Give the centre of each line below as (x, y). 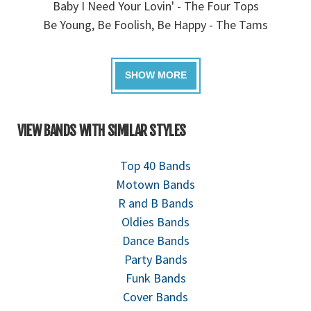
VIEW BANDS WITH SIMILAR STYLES (102, 131)
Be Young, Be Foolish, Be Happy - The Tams (155, 24)
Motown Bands (155, 184)
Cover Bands (155, 296)
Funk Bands (155, 278)
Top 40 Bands (155, 165)
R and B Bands (155, 203)
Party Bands (155, 259)
